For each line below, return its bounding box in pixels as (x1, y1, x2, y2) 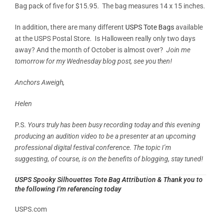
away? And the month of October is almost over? (15, 45, 166, 54)
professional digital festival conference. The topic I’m (15, 143, 171, 151)
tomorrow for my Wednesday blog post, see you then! (15, 57, 172, 65)
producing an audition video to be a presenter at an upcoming (15, 132, 196, 140)
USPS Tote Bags (125, 23, 174, 31)
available (174, 23, 203, 31)
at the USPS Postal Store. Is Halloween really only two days (15, 34, 195, 42)
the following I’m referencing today (15, 184, 121, 193)
